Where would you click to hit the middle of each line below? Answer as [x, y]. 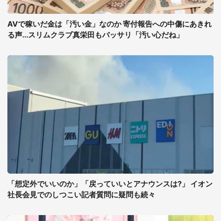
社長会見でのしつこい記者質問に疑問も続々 [81, 195]
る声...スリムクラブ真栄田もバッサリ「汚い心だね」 [95, 35]
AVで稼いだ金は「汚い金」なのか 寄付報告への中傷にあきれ [110, 24]
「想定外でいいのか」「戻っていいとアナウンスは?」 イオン [110, 184]
